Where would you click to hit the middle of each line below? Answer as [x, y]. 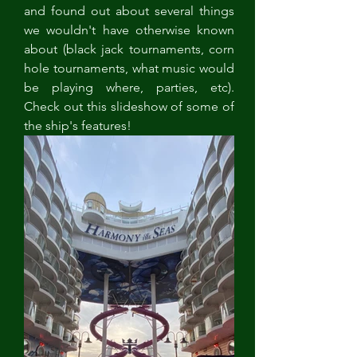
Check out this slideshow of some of [129, 106]
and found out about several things [129, 11]
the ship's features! [78, 126]
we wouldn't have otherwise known [129, 30]
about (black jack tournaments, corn [129, 49]
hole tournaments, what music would [129, 68]
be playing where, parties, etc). [129, 87]
